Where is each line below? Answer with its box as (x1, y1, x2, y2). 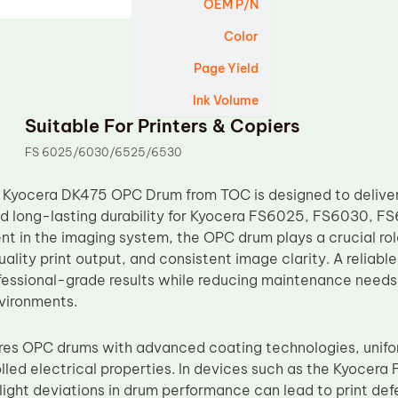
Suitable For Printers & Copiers (25, 115, 301, 137)
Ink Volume (193, 92, 259, 108)
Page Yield (194, 60, 259, 76)
